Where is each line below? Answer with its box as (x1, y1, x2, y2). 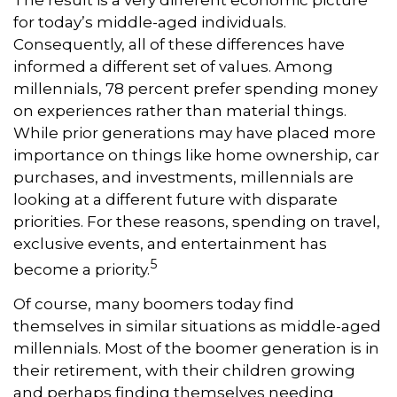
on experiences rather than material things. (13, 101, 346, 120)
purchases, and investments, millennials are (13, 167, 354, 186)
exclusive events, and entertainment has (13, 234, 327, 253)
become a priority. (13, 260, 150, 278)
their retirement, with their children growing (13, 362, 355, 380)
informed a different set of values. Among (13, 57, 333, 75)
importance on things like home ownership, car (13, 145, 379, 164)
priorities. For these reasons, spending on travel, (13, 212, 380, 230)
